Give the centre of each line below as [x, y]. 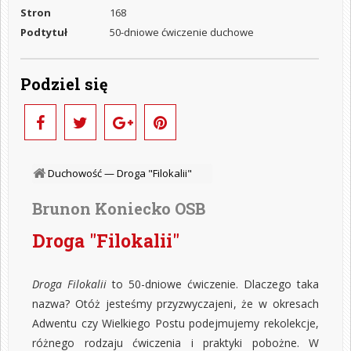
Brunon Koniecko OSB [119, 208]
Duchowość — [82, 173]
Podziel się [64, 83]
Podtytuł [44, 32]
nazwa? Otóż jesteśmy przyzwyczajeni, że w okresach [175, 303]
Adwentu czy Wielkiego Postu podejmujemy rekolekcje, [175, 323]
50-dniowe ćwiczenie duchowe [182, 32]
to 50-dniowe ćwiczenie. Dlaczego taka [213, 284]
